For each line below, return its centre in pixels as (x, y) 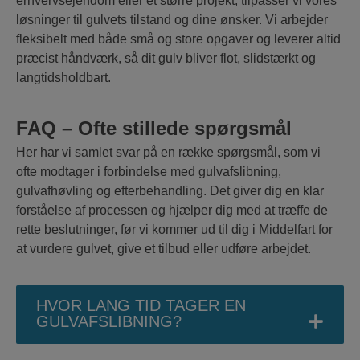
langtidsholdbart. (63, 78)
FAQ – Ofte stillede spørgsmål (154, 129)
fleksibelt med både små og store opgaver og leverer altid (178, 39)
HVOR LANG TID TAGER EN (141, 306)
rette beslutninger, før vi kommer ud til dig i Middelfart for (174, 230)
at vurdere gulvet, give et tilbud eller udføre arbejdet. (164, 249)
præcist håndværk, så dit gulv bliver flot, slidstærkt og (166, 59)
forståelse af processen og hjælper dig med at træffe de (172, 211)
